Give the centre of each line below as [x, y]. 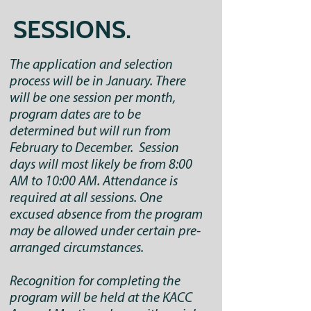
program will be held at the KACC [101, 299]
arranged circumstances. [77, 249]
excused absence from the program [106, 215]
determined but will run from [90, 132]
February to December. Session [94, 149]
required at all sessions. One [86, 199]
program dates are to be [75, 115]
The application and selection [91, 65]
